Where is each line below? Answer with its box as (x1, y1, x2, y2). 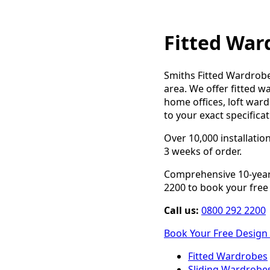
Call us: (164, 203, 199, 217)
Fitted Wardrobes (188, 249, 268, 263)
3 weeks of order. (164, 144, 242, 158)
